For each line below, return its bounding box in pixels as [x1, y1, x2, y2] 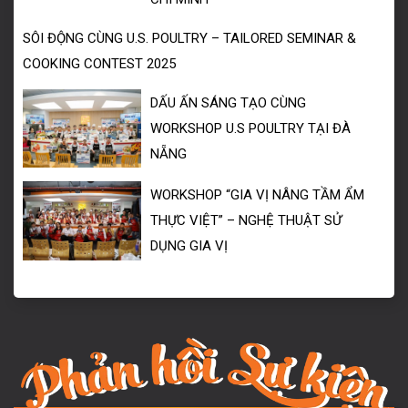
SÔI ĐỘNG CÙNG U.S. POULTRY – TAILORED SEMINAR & [23, 29, 356, 46]
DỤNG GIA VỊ [150, 238, 228, 255]
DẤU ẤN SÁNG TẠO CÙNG [150, 94, 306, 111]
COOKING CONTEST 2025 [23, 55, 176, 72]
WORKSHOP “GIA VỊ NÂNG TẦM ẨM [150, 187, 364, 204]
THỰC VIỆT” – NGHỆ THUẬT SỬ [150, 212, 342, 229]
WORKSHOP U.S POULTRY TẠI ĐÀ [150, 119, 351, 137]
